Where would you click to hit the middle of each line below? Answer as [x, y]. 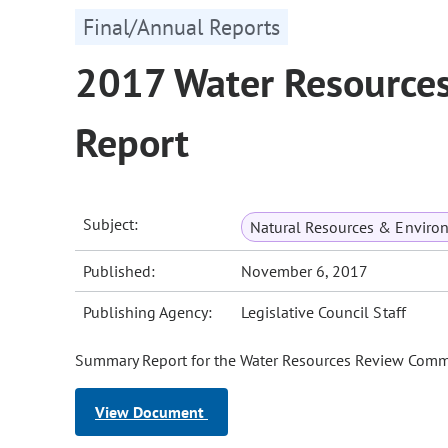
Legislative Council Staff [323, 312]
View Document [151, 412]
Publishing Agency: [148, 312]
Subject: [111, 224]
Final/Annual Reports [181, 27]
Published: [119, 271]
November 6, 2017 [305, 271]
